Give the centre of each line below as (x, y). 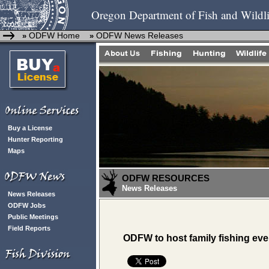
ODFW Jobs (27, 205)
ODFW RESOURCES (166, 178)
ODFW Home (53, 35)
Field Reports (29, 228)
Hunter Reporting (35, 139)
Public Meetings (33, 217)
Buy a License (30, 128)
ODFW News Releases (140, 35)
